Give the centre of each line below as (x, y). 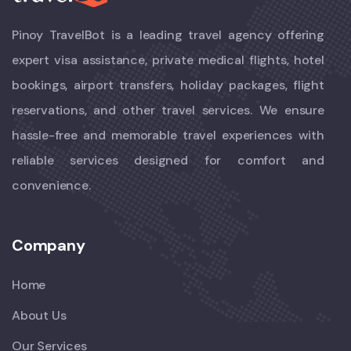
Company (49, 245)
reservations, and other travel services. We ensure (168, 110)
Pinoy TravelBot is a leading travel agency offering (168, 34)
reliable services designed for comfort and (168, 160)
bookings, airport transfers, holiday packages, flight (168, 85)
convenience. (51, 185)
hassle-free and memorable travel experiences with (168, 135)
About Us (39, 315)
